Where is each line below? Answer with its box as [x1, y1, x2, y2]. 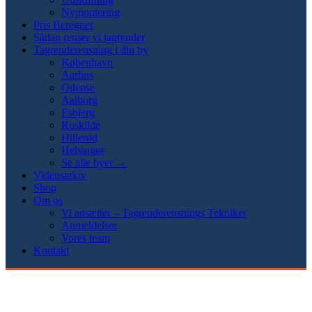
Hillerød [61, 132, 97, 143]
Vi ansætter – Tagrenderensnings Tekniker [61, 207, 247, 219]
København [61, 56, 113, 68]
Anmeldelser [61, 219, 117, 231]
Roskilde [61, 119, 100, 131]
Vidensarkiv [33, 169, 86, 181]
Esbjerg [61, 107, 95, 118]
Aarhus [61, 69, 93, 81]
